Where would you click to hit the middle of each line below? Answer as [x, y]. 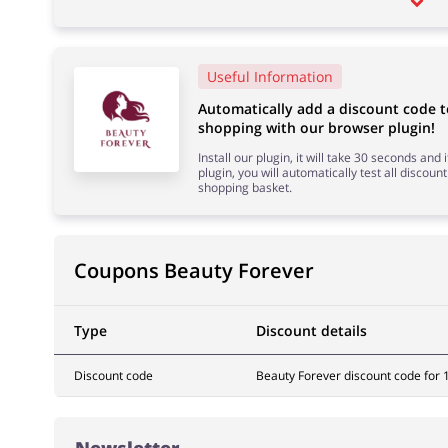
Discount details [311, 330]
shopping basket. [244, 187]
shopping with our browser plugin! [316, 127]
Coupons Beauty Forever [193, 270]
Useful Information [269, 76]
